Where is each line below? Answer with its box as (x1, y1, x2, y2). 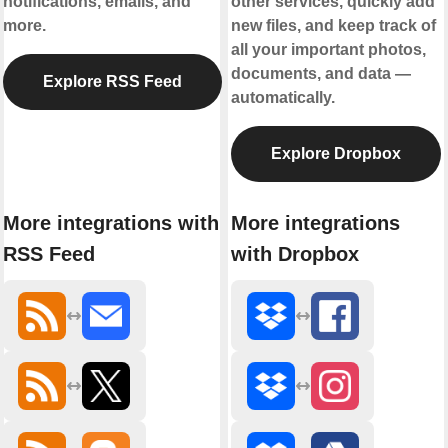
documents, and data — (231, 64, 411, 82)
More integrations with (2, 212, 219, 235)
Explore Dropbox (271, 144, 401, 162)
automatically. (231, 88, 335, 106)
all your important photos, (231, 40, 426, 58)
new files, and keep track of (231, 16, 436, 34)
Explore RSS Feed (42, 72, 182, 90)
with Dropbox (231, 243, 359, 266)
